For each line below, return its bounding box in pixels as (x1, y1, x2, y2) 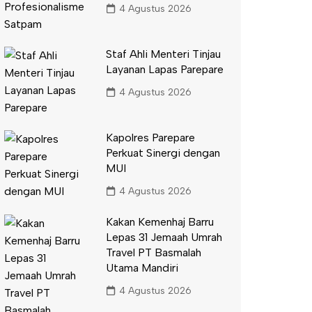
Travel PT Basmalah (105, 245, 201, 259)
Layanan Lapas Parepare (105, 62, 224, 76)
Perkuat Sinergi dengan (105, 146, 220, 159)
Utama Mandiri (105, 260, 178, 274)
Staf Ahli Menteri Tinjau (105, 47, 221, 61)
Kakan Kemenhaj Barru (105, 214, 214, 228)
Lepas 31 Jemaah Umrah (105, 230, 222, 244)
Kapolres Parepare (105, 130, 195, 144)
